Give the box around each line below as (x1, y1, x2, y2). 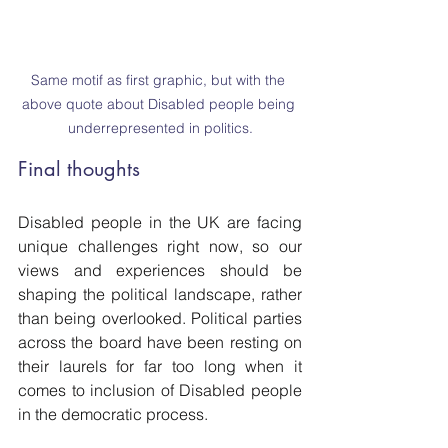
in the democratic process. (18, 404, 212, 424)
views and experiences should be (18, 260, 302, 280)
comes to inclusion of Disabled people (18, 380, 302, 400)
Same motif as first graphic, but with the (31, 71, 289, 89)
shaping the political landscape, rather (18, 284, 302, 304)
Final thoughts (18, 156, 140, 182)
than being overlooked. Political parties (18, 308, 302, 328)
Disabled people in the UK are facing (18, 212, 302, 232)
